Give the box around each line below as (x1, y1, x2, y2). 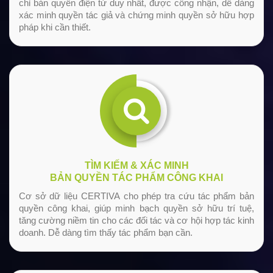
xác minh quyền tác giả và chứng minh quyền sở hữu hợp (19, 10, 254, 21)
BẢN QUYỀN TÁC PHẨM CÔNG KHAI (50, 172, 223, 183)
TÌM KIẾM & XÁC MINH (84, 160, 189, 171)
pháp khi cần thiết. (19, 22, 91, 33)
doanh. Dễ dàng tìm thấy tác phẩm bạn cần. (19, 227, 193, 238)
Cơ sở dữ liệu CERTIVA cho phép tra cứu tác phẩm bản (19, 191, 254, 202)
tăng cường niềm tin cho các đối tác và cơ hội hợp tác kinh (19, 215, 254, 226)
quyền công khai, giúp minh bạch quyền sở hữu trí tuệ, (19, 203, 254, 214)
